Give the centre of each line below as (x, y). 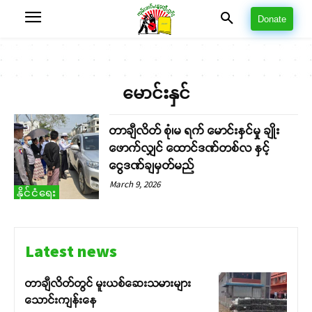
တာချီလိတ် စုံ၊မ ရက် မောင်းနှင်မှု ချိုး (195, 131)
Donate (272, 19)
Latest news (71, 251)
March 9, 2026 (135, 184)
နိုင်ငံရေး (37, 193)
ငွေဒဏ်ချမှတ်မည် (152, 165)
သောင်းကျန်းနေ (61, 300)
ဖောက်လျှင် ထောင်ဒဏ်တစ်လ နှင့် (190, 148)
